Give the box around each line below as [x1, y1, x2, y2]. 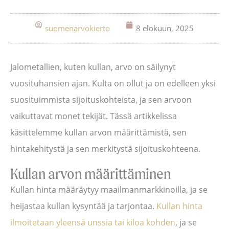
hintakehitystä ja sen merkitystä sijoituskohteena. [10, 143, 200, 155]
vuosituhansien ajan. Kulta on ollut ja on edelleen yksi [10, 78, 216, 89]
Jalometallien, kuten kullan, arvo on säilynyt [10, 61, 176, 73]
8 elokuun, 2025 [136, 23, 194, 34]
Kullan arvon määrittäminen [10, 165, 171, 182]
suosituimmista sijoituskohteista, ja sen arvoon [10, 94, 192, 106]
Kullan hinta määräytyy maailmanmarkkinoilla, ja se [10, 184, 208, 196]
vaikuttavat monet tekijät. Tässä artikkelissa [10, 110, 177, 122]
